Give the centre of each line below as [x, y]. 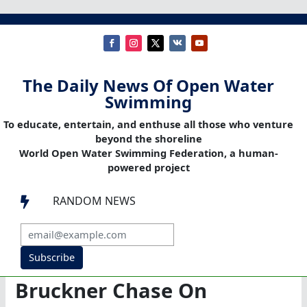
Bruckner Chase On [111, 291]
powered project [148, 168]
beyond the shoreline [148, 139]
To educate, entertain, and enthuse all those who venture [148, 124]
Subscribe [51, 257]
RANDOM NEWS [94, 201]
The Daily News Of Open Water [148, 86]
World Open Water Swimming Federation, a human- [148, 153]
